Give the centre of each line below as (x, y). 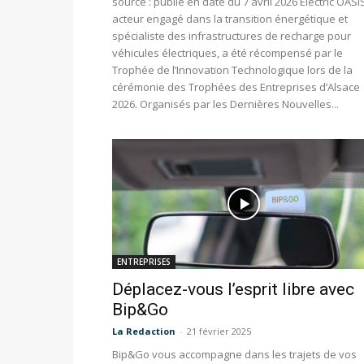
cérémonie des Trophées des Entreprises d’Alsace (236, 87)
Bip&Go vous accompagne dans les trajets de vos (234, 355)
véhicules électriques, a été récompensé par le (227, 53)
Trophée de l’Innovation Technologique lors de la (232, 70)
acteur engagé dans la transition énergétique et (230, 19)
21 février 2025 (219, 331)
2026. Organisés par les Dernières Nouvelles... (225, 104)
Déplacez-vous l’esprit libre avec (233, 290)
